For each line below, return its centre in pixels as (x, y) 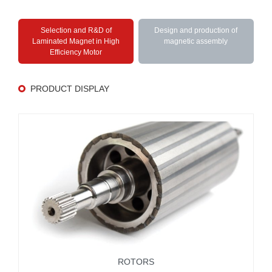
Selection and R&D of (76, 30)
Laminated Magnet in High (76, 41)
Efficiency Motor (76, 52)
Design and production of (196, 30)
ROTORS (136, 262)
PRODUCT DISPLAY (70, 88)
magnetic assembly (196, 41)
